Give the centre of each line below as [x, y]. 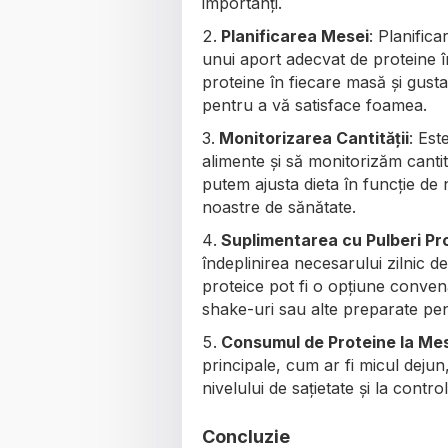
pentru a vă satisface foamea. [314, 104]
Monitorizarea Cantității [314, 137]
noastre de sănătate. [279, 206]
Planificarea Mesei [295, 35]
